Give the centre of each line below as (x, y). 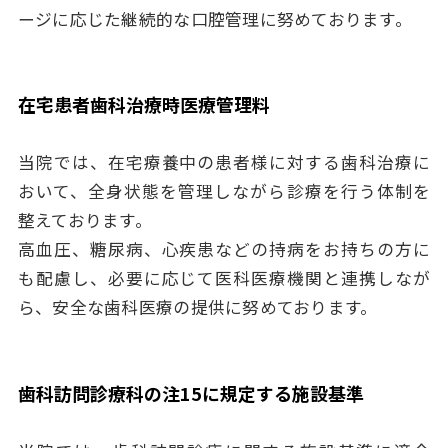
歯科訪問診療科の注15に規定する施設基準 (190, 393)
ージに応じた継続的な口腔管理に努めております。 (214, 18)
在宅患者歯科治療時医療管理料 (143, 104)
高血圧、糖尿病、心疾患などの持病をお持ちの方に (224, 249)
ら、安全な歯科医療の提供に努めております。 (197, 307)
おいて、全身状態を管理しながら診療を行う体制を (224, 191)
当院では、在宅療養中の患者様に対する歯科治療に (224, 162)
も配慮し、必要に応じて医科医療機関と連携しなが (224, 278)
